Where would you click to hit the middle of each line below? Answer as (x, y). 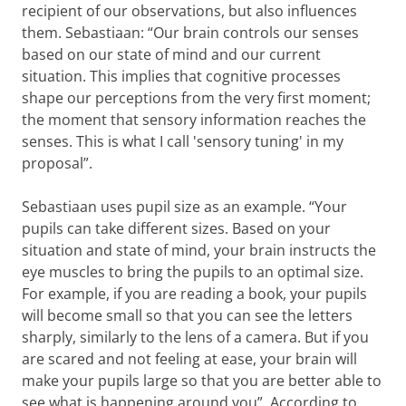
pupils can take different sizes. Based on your (176, 228)
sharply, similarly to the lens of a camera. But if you (195, 337)
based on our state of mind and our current (171, 54)
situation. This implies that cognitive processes (181, 76)
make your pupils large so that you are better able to (202, 381)
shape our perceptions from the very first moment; (196, 98)
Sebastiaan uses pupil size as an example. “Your (184, 207)
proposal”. (57, 163)
